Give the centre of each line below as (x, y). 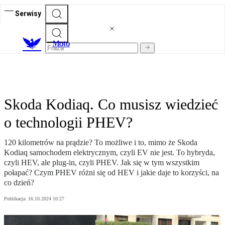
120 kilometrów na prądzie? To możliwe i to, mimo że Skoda (101, 143)
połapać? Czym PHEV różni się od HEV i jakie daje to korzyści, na (111, 173)
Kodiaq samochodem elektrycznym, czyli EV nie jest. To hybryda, (109, 153)
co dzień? (19, 183)
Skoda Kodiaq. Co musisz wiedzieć (111, 104)
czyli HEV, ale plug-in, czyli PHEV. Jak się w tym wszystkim (102, 163)
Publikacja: (16, 199)
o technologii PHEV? (68, 123)
